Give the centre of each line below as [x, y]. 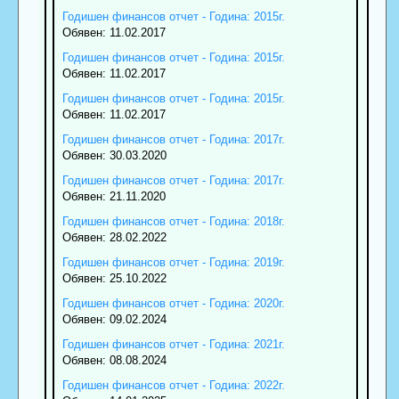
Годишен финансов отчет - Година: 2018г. [173, 221]
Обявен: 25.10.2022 [114, 278]
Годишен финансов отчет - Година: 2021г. [173, 344]
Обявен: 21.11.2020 [114, 196]
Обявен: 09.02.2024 [114, 319]
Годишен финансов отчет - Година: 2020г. [173, 303]
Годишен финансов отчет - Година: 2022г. [173, 385]
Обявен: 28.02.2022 [114, 237]
